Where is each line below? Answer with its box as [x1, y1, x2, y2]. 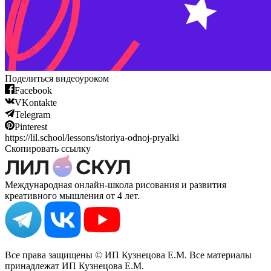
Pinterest [15, 121, 47, 132]
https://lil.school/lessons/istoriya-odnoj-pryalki [5, 132, 179, 143]
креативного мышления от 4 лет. [5, 190, 140, 201]
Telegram [15, 109, 50, 120]
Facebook [15, 85, 52, 96]
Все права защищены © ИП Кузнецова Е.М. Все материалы [5, 249, 252, 260]
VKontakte [15, 97, 57, 108]
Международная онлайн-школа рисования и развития [5, 179, 226, 190]
